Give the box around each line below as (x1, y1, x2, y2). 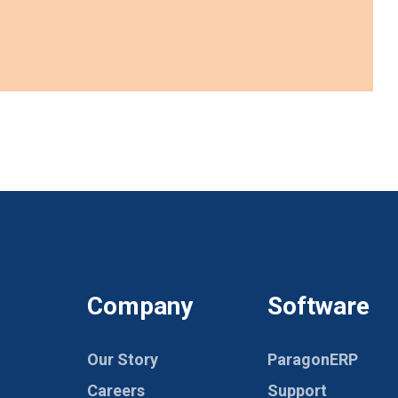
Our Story (87, 350, 158, 369)
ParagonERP (267, 350, 358, 369)
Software (267, 291, 370, 321)
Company (87, 291, 193, 321)
